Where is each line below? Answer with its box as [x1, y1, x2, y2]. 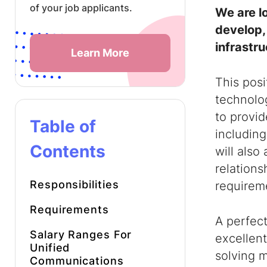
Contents [30, 141, 105, 162]
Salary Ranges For [30, 228, 132, 241]
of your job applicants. [30, 2, 132, 14]
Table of [30, 116, 96, 136]
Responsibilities [30, 178, 119, 191]
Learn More [71, 46, 129, 59]
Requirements [30, 203, 109, 216]
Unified [30, 241, 70, 254]
